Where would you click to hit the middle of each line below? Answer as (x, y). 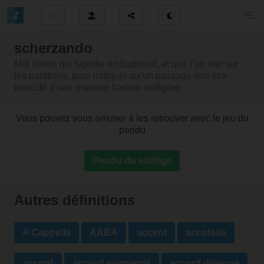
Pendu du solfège (132, 161)
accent (152, 233)
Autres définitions (75, 200)
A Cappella (47, 233)
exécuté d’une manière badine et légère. (98, 88)
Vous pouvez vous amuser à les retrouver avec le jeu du (132, 118)
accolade (206, 233)
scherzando (53, 48)
